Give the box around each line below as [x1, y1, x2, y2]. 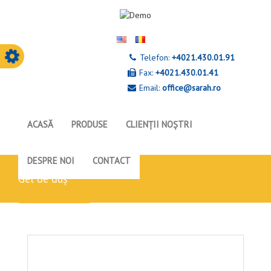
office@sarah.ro [162, 82, 221, 93]
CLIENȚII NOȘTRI [126, 119, 192, 130]
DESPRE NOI [27, 155, 74, 166]
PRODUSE [71, 119, 108, 130]
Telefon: [137, 52, 172, 63]
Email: [137, 82, 162, 93]
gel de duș [25, 172, 68, 186]
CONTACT [93, 155, 131, 166]
